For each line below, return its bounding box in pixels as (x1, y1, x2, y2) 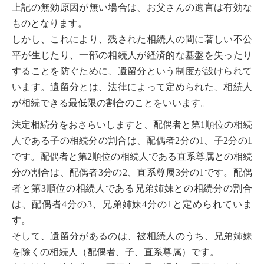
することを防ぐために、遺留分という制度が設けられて (12, 66, 252, 76)
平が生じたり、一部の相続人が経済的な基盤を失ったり (12, 50, 252, 60)
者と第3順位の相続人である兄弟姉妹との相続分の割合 (12, 183, 252, 193)
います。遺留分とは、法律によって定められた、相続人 (12, 82, 252, 92)
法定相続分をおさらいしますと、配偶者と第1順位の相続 (12, 120, 252, 130)
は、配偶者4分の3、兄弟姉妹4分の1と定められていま (12, 199, 252, 209)
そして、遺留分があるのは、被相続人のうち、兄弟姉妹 (12, 231, 252, 241)
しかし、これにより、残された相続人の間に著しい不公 (12, 34, 252, 44)
